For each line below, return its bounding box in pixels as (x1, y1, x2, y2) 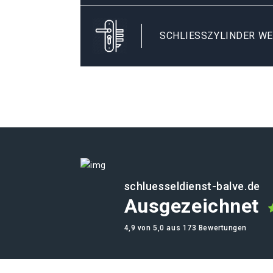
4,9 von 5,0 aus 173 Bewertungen (124, 224, 247, 232)
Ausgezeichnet (124, 194, 259, 218)
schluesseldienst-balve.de (124, 180, 260, 193)
